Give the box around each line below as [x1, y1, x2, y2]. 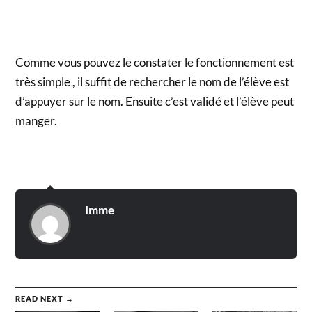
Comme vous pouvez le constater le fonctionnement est [15, 55, 295, 70]
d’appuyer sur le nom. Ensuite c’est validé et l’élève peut [15, 94, 295, 109]
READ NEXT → [15, 293, 75, 303]
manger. [15, 114, 58, 129]
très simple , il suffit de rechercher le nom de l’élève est [15, 75, 290, 90]
